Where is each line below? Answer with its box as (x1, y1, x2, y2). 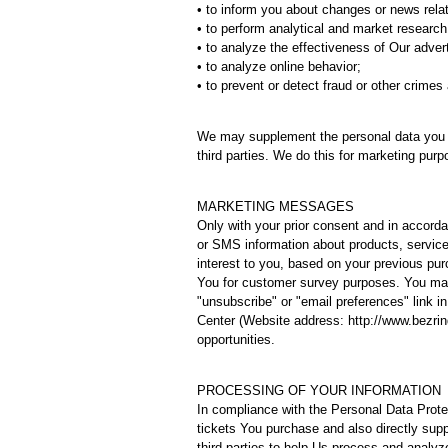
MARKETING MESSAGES (197, 199, 354, 214)
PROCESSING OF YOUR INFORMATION (197, 383, 441, 398)
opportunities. (197, 332, 275, 347)
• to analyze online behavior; (197, 59, 361, 74)
